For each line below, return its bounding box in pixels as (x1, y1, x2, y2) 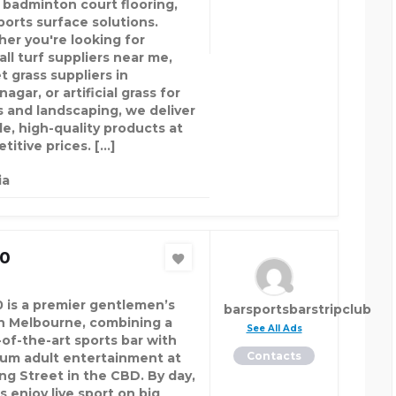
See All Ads (246, 323, 302, 334)
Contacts (247, 349, 301, 362)
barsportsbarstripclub (224, 301, 371, 317)
